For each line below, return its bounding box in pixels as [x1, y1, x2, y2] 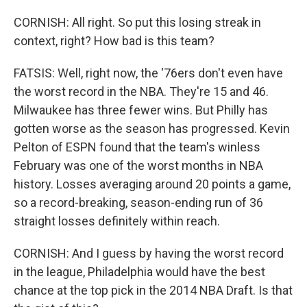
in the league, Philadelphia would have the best [14, 265, 265, 279]
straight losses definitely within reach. [14, 214, 220, 228]
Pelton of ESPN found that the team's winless [14, 140, 260, 154]
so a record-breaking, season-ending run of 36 [14, 195, 263, 210]
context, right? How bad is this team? [14, 34, 214, 48]
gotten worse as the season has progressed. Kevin [14, 121, 290, 136]
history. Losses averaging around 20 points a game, [14, 177, 291, 191]
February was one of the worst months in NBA [14, 158, 263, 173]
